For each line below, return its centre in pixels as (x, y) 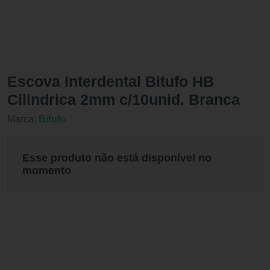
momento (47, 171)
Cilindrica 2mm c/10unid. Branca (124, 100)
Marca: (23, 119)
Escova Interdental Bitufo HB (111, 82)
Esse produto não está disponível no (117, 158)
